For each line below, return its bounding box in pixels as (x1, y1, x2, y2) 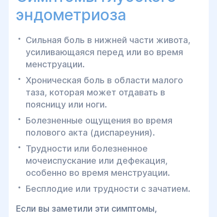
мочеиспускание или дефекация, (25, 155, 168, 166)
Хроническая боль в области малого (25, 75, 183, 85)
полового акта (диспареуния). (25, 127, 155, 138)
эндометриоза (15, 5, 126, 24)
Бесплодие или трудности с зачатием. (25, 184, 190, 194)
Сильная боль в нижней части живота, (25, 35, 190, 45)
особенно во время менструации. (25, 168, 170, 178)
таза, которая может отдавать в (25, 87, 165, 97)
